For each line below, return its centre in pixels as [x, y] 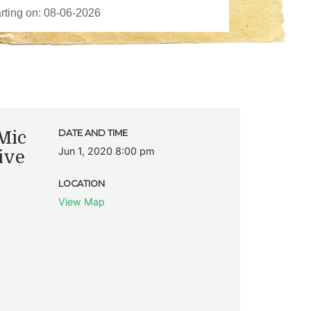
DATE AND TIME [93, 133]
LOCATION [81, 183]
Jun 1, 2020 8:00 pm [106, 151]
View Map [81, 201]
